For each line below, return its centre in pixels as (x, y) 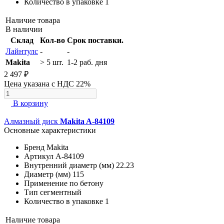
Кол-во (52, 40)
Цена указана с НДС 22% (47, 84)
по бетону (86, 183)
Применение (46, 183)
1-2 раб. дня (87, 62)
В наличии (24, 29)
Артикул (39, 156)
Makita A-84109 (87, 121)
